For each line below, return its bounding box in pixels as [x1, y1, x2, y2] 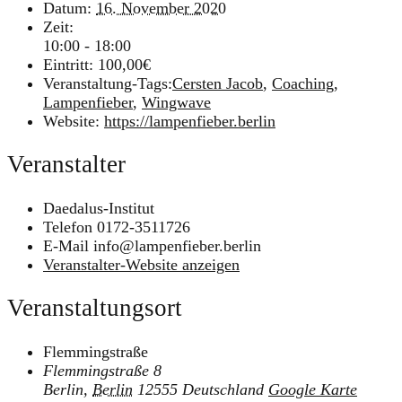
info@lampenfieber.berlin [93, 236, 261, 255]
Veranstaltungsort [7, 294, 182, 322]
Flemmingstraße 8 [43, 361, 162, 380]
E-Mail [43, 236, 93, 255]
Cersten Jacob [172, 74, 263, 92]
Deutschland [182, 380, 264, 398]
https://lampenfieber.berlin [104, 111, 275, 130]
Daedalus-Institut [43, 198, 154, 217]
